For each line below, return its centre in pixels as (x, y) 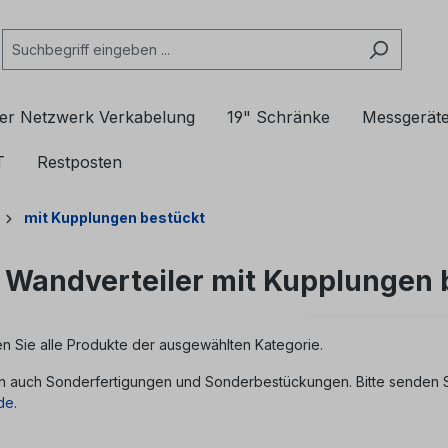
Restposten (79, 162)
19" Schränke (278, 117)
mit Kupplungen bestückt (114, 218)
